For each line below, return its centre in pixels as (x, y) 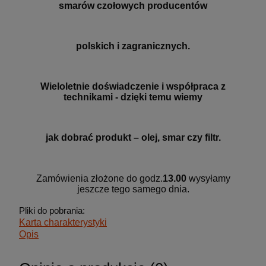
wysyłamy (209, 179)
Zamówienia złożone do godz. (99, 179)
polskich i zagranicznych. (133, 46)
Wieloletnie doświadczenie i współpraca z (133, 87)
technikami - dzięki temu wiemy (133, 97)
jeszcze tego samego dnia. (133, 189)
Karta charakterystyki (63, 223)
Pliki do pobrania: (52, 211)
